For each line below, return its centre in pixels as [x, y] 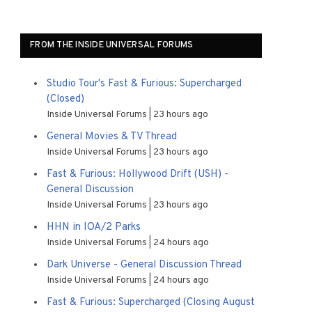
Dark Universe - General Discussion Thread [144, 265]
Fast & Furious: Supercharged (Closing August [151, 303]
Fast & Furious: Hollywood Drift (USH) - [138, 174]
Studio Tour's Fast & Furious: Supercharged [144, 84]
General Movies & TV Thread [112, 137]
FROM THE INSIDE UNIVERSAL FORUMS [112, 45]
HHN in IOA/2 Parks [94, 227]
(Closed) [65, 99]
